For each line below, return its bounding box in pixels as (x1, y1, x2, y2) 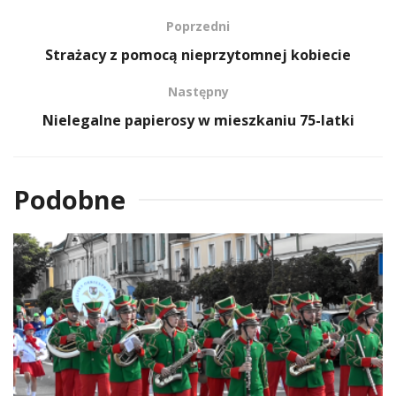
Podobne (13, 181, 126, 217)
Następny (167, 82, 229, 100)
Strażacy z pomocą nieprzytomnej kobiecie (45, 44, 351, 65)
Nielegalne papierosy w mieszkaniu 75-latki (42, 110, 354, 130)
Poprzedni (166, 17, 230, 34)
